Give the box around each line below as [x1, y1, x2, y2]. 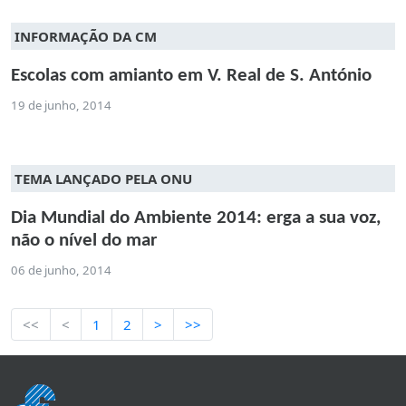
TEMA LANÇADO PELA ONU [14, 169, 192, 188]
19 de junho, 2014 [11, 96, 111, 113]
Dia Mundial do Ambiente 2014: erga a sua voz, [11, 208, 381, 227]
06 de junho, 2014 [11, 261, 111, 278]
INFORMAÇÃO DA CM [14, 26, 157, 45]
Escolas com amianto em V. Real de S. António [11, 65, 372, 85]
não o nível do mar [11, 230, 157, 250]
